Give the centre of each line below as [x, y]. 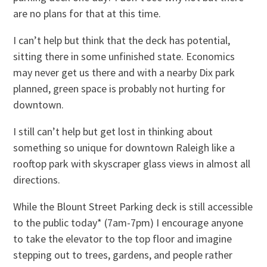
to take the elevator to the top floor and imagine [123, 239]
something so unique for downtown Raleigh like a [124, 148]
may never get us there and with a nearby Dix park [124, 73]
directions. [37, 180]
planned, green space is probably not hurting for [119, 89]
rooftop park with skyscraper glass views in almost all [132, 164]
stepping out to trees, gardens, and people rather [123, 255]
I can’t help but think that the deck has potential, [122, 41]
